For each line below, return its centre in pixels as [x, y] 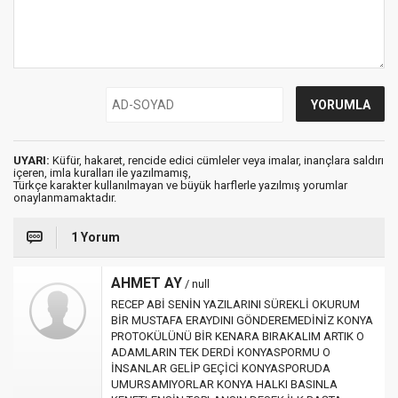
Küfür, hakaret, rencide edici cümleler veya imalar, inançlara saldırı [217, 160]
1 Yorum [96, 237]
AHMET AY [147, 283]
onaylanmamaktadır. [65, 198]
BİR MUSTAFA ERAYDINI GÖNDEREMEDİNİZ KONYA [242, 320]
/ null [196, 284]
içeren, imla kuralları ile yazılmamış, [102, 173]
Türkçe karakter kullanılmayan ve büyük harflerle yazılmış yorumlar [180, 185]
